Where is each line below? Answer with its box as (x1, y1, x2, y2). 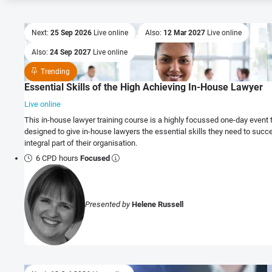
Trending (41, 67, 70, 76)
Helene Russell (132, 200, 183, 209)
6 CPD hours (36, 153, 81, 163)
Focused (80, 153, 110, 163)
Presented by (85, 200, 132, 209)
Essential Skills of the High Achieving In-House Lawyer (24, 81, 263, 93)
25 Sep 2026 (50, 29, 93, 38)
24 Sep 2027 (50, 48, 93, 57)
